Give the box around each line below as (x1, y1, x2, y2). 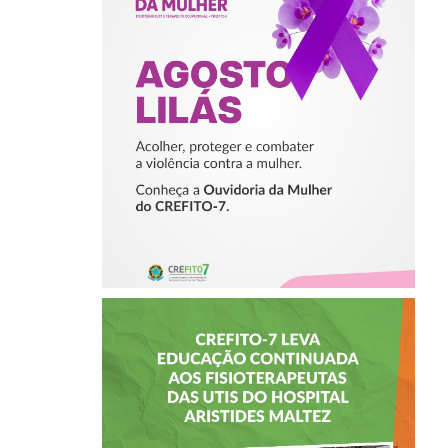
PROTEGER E (183, 29, 335, 59)
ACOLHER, (196, 3, 322, 33)
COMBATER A (177, 55, 340, 85)
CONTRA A (194, 107, 324, 137)
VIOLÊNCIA (191, 81, 326, 111)
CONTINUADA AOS (146, 406, 371, 436)
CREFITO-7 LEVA (160, 354, 358, 384)
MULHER (207, 133, 311, 163)
